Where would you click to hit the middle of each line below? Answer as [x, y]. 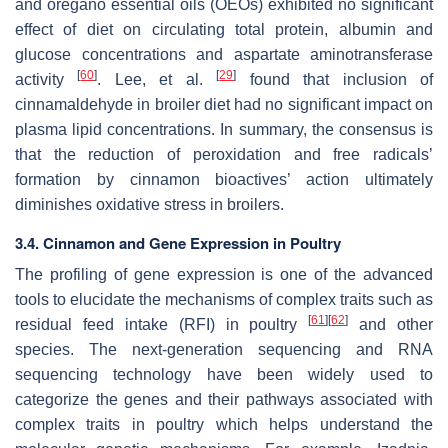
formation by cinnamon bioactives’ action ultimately [224, 179]
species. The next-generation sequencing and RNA [224, 349]
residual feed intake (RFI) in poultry [162, 324]
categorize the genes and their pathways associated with [224, 399]
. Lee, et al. [157, 79]
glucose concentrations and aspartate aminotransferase [224, 54]
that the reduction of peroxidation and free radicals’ [224, 154]
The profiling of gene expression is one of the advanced [224, 274]
